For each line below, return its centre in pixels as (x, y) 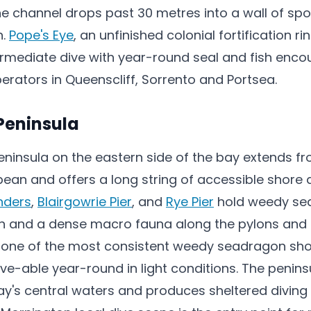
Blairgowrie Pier (85, 202)
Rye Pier (190, 202)
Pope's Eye (41, 35)
